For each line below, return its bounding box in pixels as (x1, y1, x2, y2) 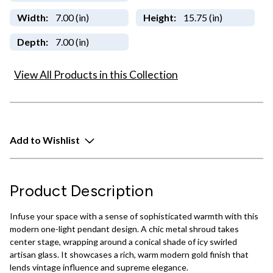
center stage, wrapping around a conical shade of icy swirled (10, 236, 237, 247)
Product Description (10, 181, 154, 200)
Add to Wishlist (10, 133, 80, 146)
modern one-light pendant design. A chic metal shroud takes (10, 224, 239, 235)
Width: (16, 12, 48, 24)
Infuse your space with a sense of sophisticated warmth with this (10, 211, 258, 222)
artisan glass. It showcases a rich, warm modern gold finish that (10, 249, 249, 260)
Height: (143, 12, 176, 24)
